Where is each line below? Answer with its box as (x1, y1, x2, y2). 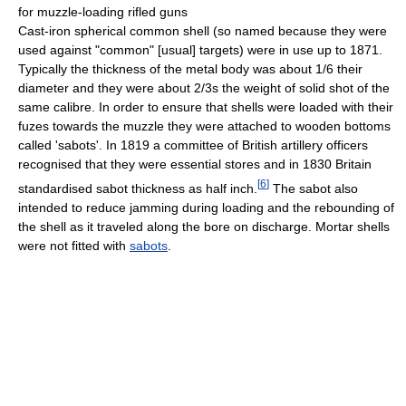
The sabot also (269, 180, 358, 196)
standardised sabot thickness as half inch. (18, 180, 257, 196)
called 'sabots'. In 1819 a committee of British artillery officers (18, 138, 368, 153)
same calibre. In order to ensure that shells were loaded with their (18, 100, 393, 115)
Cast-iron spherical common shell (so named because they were (18, 24, 387, 39)
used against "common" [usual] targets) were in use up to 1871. (18, 43, 382, 58)
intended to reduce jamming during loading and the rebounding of (18, 199, 394, 215)
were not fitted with (18, 237, 130, 253)
